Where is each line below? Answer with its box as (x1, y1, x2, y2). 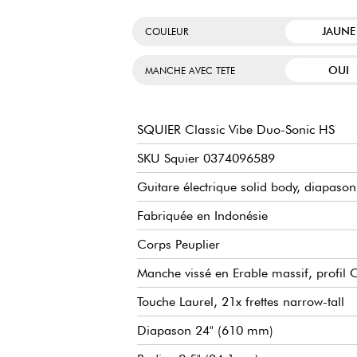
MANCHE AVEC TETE (145, 64, 235, 76)
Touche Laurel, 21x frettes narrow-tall (137, 293, 344, 309)
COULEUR (145, 25, 188, 37)
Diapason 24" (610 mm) (137, 322, 273, 338)
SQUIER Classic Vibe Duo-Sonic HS (137, 121, 335, 137)
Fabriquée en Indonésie (137, 207, 268, 223)
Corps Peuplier (137, 236, 220, 252)
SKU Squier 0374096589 (137, 150, 275, 166)
